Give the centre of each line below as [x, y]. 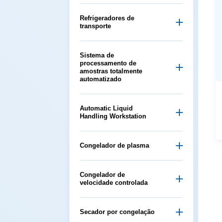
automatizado [101, 79]
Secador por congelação [117, 212]
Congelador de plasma [114, 145]
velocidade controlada [114, 182]
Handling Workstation [113, 116]
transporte [95, 26]
